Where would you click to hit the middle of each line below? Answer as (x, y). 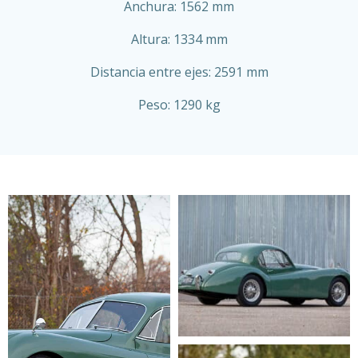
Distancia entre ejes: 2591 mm (179, 72)
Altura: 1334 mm (179, 39)
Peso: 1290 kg (179, 104)
